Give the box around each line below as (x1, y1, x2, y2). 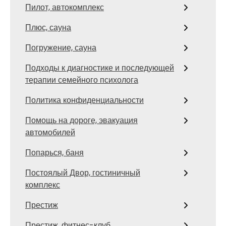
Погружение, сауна (25, 42, 96, 53)
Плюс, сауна (25, 22, 71, 33)
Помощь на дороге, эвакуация (25, 115, 138, 126)
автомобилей (25, 127, 75, 138)
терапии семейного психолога (25, 74, 138, 86)
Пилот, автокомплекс (25, 2, 104, 13)
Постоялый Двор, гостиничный (25, 167, 140, 179)
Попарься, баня (25, 147, 84, 158)
